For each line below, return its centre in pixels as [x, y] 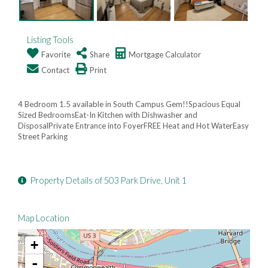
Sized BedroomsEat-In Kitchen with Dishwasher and [108, 115]
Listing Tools [50, 40]
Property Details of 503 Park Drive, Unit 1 [108, 181]
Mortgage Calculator [165, 55]
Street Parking [43, 137]
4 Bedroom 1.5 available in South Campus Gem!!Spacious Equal [129, 104]
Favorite [56, 55]
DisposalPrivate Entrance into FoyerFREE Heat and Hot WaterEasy [133, 126]
